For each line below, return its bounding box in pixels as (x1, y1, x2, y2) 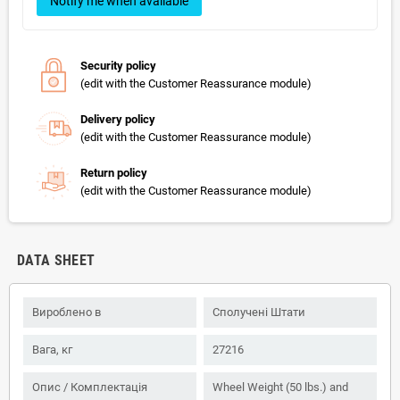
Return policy (80, 165, 147, 179)
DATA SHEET (17, 251, 96, 269)
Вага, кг (32, 342, 72, 356)
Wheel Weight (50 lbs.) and (212, 379, 348, 394)
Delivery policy (80, 112, 155, 126)
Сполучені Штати (212, 304, 305, 319)
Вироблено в (32, 304, 101, 319)
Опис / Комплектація (32, 379, 147, 394)
